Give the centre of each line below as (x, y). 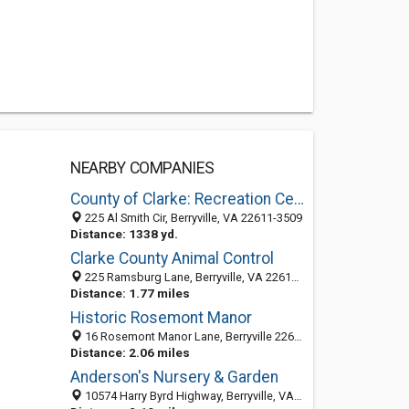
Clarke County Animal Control (172, 258)
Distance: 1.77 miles (130, 293)
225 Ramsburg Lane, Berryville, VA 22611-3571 (186, 277)
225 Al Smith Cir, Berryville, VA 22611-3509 (192, 218)
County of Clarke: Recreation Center (299, 199)
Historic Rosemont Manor (161, 318)
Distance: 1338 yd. (124, 234)
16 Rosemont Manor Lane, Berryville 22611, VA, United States (188, 336)
